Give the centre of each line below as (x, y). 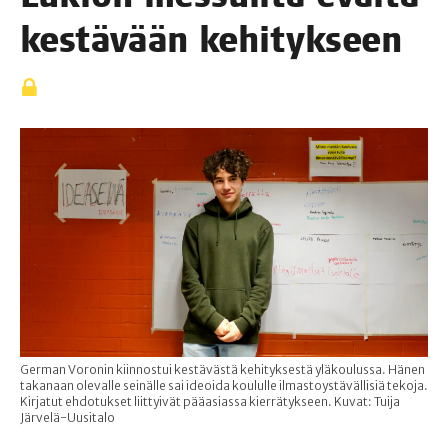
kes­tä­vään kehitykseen (211, 40)
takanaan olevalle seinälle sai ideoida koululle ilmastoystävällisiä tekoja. (224, 386)
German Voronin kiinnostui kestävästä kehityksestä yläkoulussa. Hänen (222, 370)
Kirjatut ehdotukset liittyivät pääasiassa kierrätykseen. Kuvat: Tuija (210, 402)
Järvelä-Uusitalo (67, 418)
